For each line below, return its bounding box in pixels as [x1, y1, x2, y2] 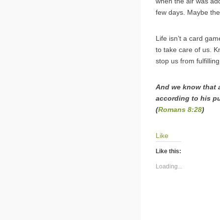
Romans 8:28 [158, 106, 202, 114]
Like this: [156, 148, 181, 155]
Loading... [156, 163, 182, 170]
